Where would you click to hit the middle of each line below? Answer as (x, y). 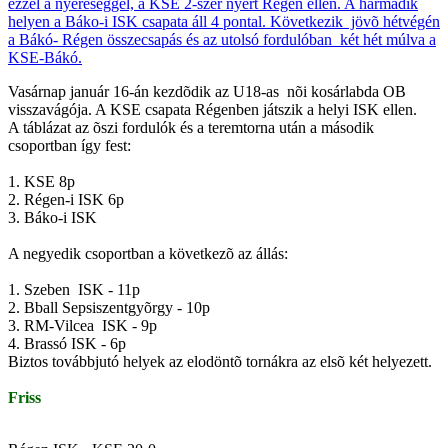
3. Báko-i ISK (52, 217)
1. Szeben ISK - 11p (86, 289)
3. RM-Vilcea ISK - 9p (114, 325)
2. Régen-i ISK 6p (98, 199)
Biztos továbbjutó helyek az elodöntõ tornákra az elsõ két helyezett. (220, 361)
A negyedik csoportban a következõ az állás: (148, 253)
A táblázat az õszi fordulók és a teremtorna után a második (191, 127)
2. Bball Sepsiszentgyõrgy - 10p (141, 307)
